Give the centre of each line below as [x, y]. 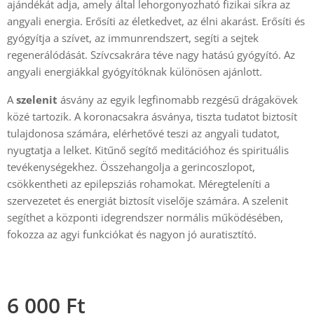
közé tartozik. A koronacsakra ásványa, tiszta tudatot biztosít [152, 117]
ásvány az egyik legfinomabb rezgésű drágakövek [179, 100]
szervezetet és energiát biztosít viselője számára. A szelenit [148, 201]
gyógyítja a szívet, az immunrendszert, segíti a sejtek [133, 38]
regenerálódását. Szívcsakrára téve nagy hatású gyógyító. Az [151, 55]
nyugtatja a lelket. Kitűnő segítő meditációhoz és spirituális [148, 150]
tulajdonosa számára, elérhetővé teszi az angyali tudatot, [143, 134]
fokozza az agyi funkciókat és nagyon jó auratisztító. [132, 234]
